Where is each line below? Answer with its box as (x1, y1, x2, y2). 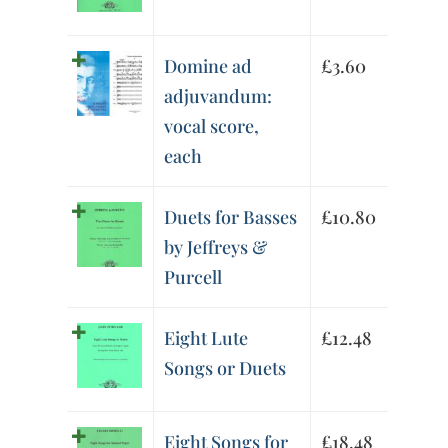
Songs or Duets (164, 356, 287, 381)
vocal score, (164, 114, 260, 139)
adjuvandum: (164, 84, 273, 109)
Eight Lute (164, 326, 249, 351)
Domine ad (164, 54, 253, 79)
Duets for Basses (164, 205, 298, 230)
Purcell (164, 265, 223, 290)
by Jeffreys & (164, 235, 268, 260)
